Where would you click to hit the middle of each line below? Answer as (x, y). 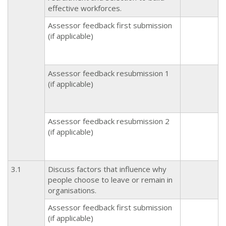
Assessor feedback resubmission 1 (109, 73)
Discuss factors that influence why (107, 169)
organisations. (72, 190)
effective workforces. (85, 8)
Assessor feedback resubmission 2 (109, 121)
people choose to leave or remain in (110, 179)
